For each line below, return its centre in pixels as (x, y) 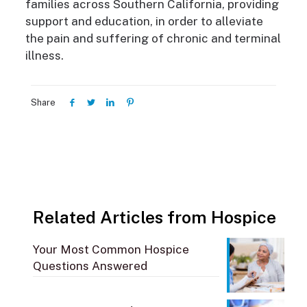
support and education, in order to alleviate (144, 22)
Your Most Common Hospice (111, 250)
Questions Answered (90, 266)
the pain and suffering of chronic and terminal (153, 39)
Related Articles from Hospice (155, 218)
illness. (46, 56)
